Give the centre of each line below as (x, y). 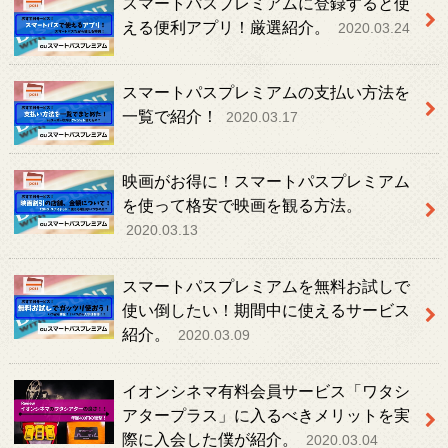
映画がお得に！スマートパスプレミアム (265, 181)
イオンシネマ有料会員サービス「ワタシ (265, 391)
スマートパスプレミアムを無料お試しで (265, 286)
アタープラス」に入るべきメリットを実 (265, 415)
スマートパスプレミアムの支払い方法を (265, 92)
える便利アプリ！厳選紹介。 (227, 28)
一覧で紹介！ (171, 116)
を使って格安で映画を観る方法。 (241, 205)
